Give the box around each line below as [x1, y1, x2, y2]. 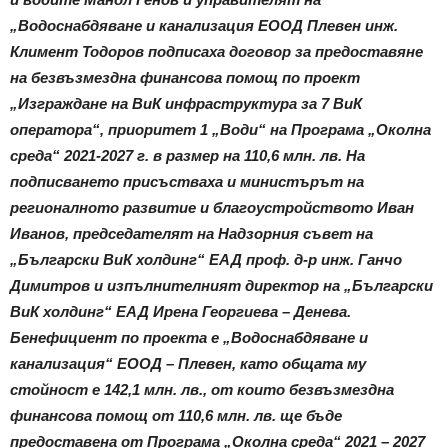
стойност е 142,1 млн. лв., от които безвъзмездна [10, 380, 394, 398]
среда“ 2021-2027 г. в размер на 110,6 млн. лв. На [10, 146, 365, 164]
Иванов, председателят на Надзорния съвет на [10, 224, 373, 242]
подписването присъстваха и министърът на [10, 172, 364, 190]
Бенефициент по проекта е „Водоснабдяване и [10, 328, 368, 346]
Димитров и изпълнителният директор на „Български [10, 276, 433, 294]
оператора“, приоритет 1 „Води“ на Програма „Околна [10, 120, 431, 138]
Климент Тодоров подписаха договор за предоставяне [10, 42, 423, 60]
